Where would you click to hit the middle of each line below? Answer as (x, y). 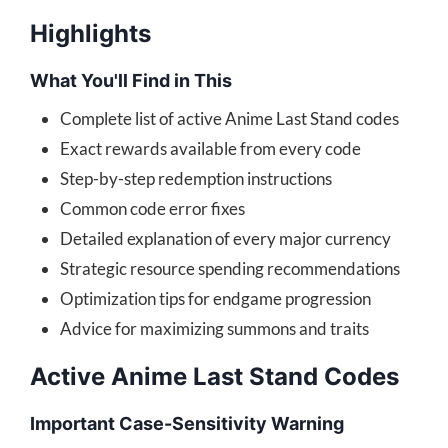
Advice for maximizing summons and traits (214, 329)
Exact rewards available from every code (210, 149)
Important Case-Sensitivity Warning (187, 424)
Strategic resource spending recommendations (230, 269)
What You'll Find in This (131, 81)
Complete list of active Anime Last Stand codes (229, 119)
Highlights (90, 34)
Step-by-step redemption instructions (196, 179)
